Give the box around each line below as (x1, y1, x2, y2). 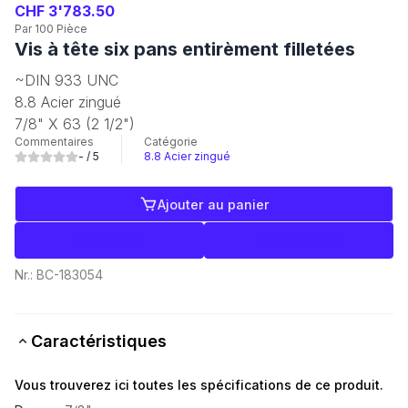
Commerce (272, 232, 343, 249)
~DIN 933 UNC (15, 71, 118, 89)
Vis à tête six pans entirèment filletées (15, 38, 355, 60)
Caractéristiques (31, 331, 167, 351)
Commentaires (15, 135, 94, 148)
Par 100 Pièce (15, 22, 87, 36)
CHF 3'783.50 (15, 2, 115, 20)
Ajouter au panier (157, 196, 270, 212)
